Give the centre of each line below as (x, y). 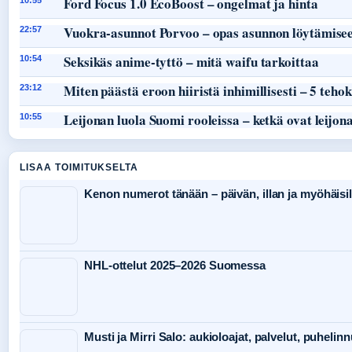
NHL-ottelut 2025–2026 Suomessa (175, 266)
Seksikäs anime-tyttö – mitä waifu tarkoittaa (191, 62)
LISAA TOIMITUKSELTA (79, 168)
